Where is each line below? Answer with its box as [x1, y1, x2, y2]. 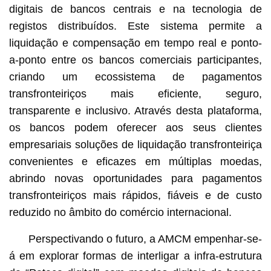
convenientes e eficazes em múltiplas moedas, [8, 155, 263, 168]
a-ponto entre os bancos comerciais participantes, [8, 53, 263, 66]
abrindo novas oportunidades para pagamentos [8, 172, 263, 184]
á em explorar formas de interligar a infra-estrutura [8, 249, 263, 262]
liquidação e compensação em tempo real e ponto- [8, 36, 263, 49]
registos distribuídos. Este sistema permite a [8, 19, 263, 32]
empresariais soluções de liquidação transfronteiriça [8, 138, 263, 151]
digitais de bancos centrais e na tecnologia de [8, 2, 263, 15]
